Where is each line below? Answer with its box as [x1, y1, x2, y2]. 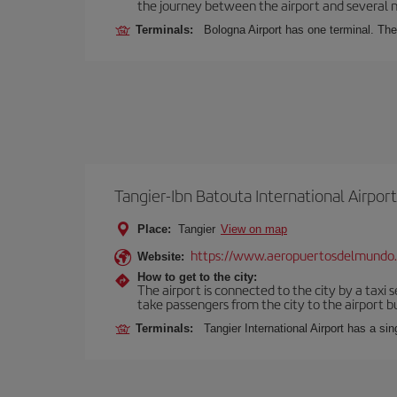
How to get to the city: [137, 270, 257, 284]
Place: [137, 222, 171, 236]
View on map [221, 222, 287, 236]
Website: [137, 250, 184, 263]
